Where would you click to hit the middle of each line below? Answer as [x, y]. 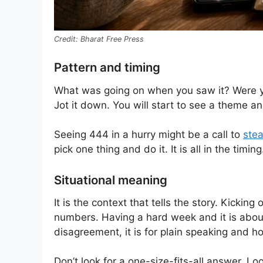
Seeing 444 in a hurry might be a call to [149, 135]
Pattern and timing [107, 68]
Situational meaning [111, 180]
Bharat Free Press [112, 39]
